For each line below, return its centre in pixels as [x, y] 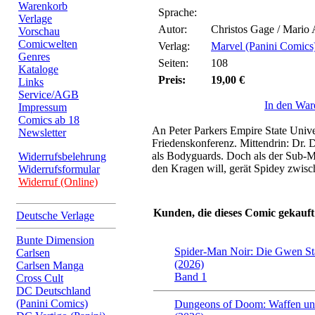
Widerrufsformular [59, 169]
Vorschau [39, 31]
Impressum [43, 107]
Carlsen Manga [50, 265]
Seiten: [173, 63]
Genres [34, 57]
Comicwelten [48, 44]
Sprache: [178, 12]
